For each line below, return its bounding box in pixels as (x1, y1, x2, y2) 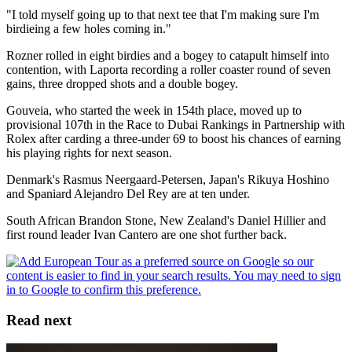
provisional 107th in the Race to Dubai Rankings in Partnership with (6, 117, 345, 131)
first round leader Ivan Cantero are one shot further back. (6, 227, 287, 241)
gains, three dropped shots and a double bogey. (6, 76, 238, 90)
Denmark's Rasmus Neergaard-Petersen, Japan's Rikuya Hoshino (6, 172, 329, 186)
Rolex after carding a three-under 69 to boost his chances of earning (6, 131, 341, 145)
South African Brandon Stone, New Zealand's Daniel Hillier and (6, 213, 326, 227)
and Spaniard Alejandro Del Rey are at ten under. (6, 186, 250, 200)
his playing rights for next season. (6, 145, 172, 159)
